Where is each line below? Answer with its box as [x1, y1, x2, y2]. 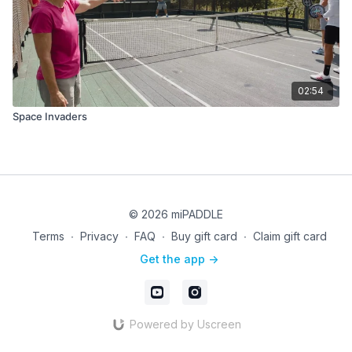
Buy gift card [170, 229, 237, 243]
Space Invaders [13, 109, 87, 123]
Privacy [79, 229, 119, 243]
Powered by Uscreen [129, 317, 241, 331]
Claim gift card [252, 229, 327, 243]
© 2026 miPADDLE [129, 207, 223, 221]
